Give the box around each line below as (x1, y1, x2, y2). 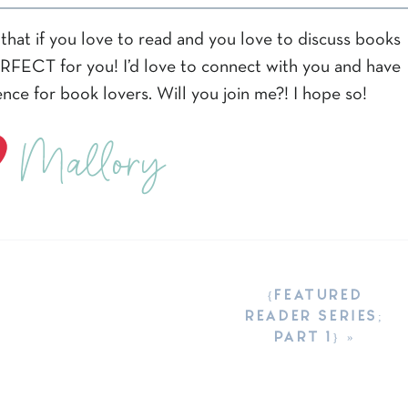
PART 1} (273, 328, 341, 342)
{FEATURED (266, 286, 363, 301)
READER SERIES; (245, 307, 384, 321)
